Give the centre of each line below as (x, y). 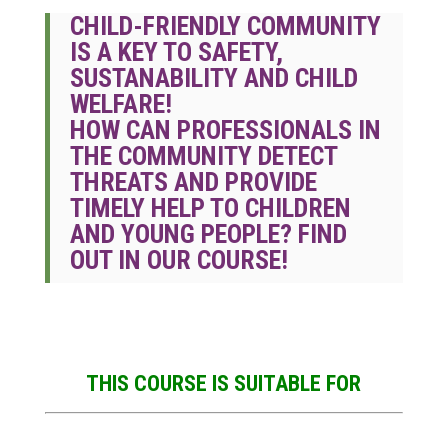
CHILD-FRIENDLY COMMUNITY (225, 26)
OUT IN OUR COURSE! (178, 260)
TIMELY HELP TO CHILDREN (210, 208)
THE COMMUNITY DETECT (203, 156)
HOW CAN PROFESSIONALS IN (225, 130)
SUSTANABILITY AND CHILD (213, 78)
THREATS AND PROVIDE (193, 182)
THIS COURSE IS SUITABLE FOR (224, 383)
